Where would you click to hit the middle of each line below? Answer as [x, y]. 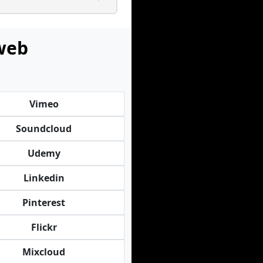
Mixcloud [44, 252]
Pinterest [44, 203]
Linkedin [44, 178]
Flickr [44, 227]
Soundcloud [44, 129]
